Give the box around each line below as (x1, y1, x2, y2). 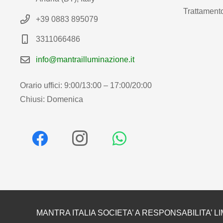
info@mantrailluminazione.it (36, 55, 134, 64)
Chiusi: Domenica (20, 95, 83, 104)
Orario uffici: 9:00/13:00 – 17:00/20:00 (20, 81, 152, 90)
